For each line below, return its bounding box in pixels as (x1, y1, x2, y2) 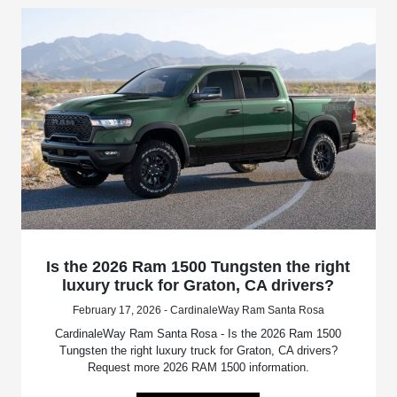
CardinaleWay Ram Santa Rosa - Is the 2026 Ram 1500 (55, 326, 342, 340)
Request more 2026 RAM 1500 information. (87, 360, 309, 374)
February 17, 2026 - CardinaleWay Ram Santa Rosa (72, 303, 324, 316)
